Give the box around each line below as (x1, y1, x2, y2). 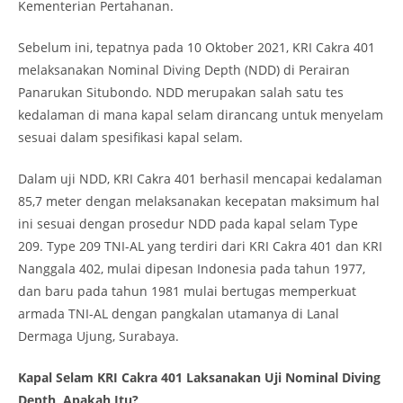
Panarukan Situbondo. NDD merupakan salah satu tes (18, 84, 344, 101)
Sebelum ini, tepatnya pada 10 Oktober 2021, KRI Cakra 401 (18, 39, 375, 56)
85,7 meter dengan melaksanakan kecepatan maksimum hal (18, 193, 380, 210)
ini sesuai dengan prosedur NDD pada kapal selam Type (18, 215, 358, 232)
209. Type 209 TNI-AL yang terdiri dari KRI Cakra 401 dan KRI (18, 237, 382, 255)
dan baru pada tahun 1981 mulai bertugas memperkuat (18, 282, 356, 300)
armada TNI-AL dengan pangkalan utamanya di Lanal (18, 305, 339, 322)
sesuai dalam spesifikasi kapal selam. (18, 129, 243, 146)
